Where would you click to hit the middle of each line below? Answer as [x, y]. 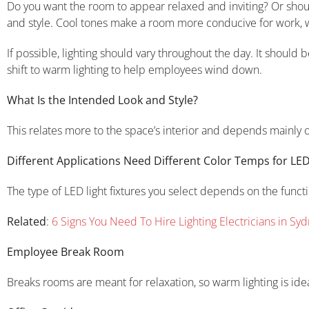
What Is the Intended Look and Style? [102, 100]
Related [27, 221]
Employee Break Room [66, 251]
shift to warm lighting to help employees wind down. [134, 69]
